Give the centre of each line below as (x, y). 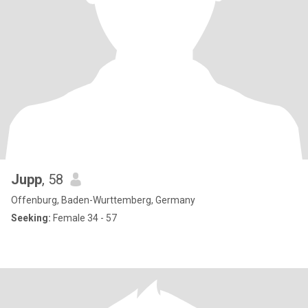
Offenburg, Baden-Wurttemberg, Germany (103, 200)
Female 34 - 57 (84, 218)
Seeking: (31, 218)
